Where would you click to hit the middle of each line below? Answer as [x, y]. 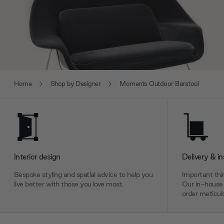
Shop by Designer [75, 84]
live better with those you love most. [69, 184]
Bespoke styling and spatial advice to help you [83, 174]
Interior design [37, 156]
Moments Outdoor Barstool [159, 84]
